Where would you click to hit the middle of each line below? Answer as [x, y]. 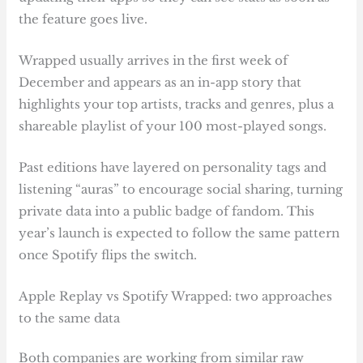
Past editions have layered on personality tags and [173, 167]
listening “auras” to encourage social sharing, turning [181, 189]
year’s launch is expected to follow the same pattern [179, 233]
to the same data [70, 318]
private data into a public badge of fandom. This [167, 211]
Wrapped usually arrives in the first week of [154, 60]
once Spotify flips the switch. [111, 254]
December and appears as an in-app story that [160, 82]
